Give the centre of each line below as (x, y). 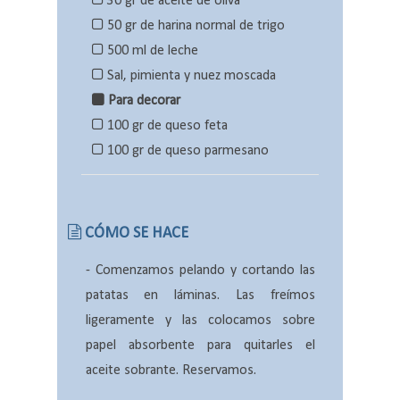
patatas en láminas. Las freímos (200, 296)
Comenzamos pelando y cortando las (205, 271)
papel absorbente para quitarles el (200, 346)
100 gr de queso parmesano (186, 151)
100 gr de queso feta (166, 126)
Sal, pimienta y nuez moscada (190, 76)
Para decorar (144, 101)
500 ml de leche (151, 51)
